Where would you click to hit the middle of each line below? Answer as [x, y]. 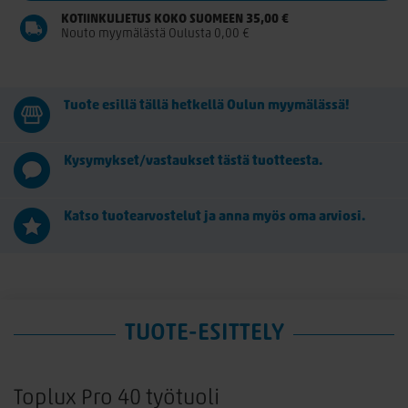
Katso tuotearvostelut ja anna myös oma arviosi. [214, 217]
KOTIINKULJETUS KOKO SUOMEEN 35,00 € [175, 20]
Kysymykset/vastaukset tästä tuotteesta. [193, 162]
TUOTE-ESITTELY [204, 334]
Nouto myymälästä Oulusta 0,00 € [156, 34]
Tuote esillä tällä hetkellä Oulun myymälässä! [207, 106]
